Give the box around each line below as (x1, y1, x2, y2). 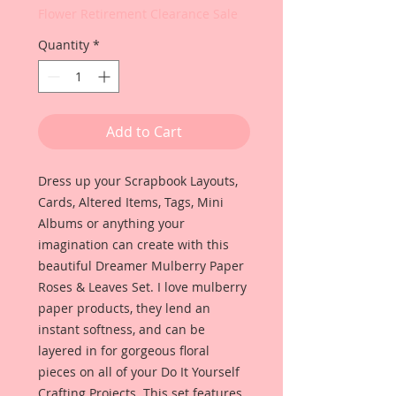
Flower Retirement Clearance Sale (38, 5, 238, 22)
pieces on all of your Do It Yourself (38, 363, 240, 380)
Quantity (38, 36, 89, 53)
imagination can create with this (38, 236, 229, 253)
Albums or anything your (38, 215, 185, 232)
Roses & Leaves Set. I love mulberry (38, 278, 247, 295)
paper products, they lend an (38, 300, 210, 316)
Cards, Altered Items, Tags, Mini (38, 194, 224, 210)
